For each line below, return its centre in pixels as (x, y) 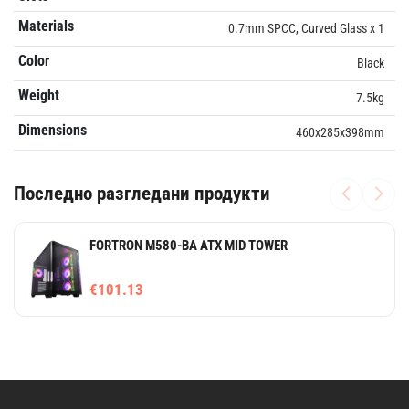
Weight (38, 95)
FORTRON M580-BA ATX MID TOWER (189, 245)
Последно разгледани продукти (142, 194)
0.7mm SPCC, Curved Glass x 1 (306, 28)
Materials (46, 26)
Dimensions (52, 130)
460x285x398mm (340, 132)
